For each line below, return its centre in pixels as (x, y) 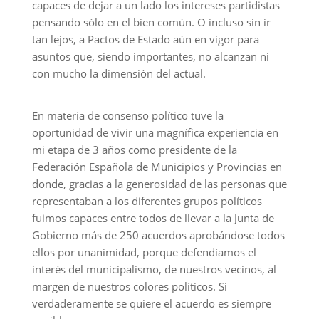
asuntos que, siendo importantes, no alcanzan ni (150, 56)
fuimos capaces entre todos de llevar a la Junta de (153, 218)
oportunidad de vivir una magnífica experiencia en (155, 132)
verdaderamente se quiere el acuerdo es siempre (151, 303)
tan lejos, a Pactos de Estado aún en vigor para (145, 39)
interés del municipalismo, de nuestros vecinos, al (154, 269)
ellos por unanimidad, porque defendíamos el (144, 252)
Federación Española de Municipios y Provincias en (157, 167)
